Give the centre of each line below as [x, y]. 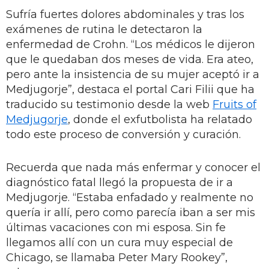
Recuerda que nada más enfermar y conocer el [133, 167]
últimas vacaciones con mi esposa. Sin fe [116, 227]
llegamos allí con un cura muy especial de [119, 242]
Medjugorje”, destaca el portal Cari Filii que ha [130, 89]
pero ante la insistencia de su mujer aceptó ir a [133, 74]
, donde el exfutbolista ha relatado [160, 119]
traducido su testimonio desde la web [109, 104]
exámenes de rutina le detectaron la [104, 29]
